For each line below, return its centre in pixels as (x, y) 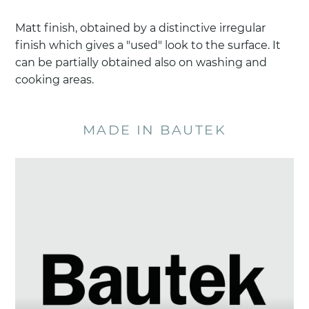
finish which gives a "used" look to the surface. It (148, 45)
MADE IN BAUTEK (154, 129)
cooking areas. (55, 79)
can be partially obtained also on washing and (141, 62)
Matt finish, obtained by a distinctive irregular (141, 28)
